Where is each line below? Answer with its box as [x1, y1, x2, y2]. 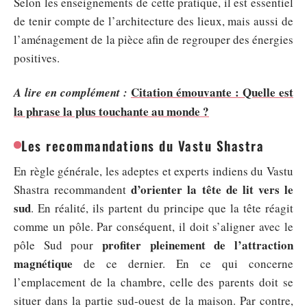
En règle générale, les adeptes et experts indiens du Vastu [14, 162, 293, 179]
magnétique [14, 254, 73, 272]
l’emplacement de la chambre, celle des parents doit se [14, 273, 293, 290]
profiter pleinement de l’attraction [102, 236, 293, 254]
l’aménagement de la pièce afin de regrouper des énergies [14, 32, 293, 47]
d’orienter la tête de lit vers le [131, 180, 293, 198]
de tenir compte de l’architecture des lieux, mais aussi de [14, 13, 293, 29]
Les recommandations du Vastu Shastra [21, 135, 265, 155]
